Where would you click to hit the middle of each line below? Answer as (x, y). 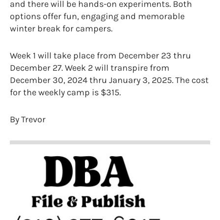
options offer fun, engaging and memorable (97, 16)
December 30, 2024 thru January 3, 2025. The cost (109, 80)
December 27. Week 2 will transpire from (90, 68)
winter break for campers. (61, 28)
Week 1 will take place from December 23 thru (100, 55)
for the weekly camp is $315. (65, 92)
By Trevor (28, 119)
